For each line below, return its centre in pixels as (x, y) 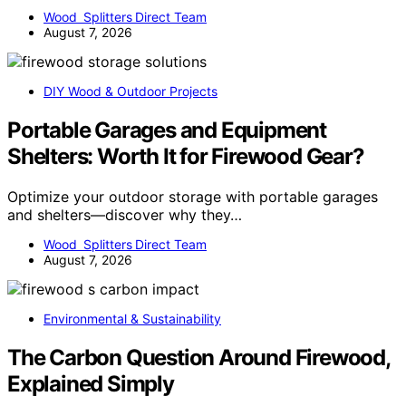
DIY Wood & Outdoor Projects (130, 92)
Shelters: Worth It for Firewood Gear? (186, 157)
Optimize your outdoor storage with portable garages (193, 197)
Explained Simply (91, 384)
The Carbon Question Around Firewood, (198, 358)
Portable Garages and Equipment (167, 130)
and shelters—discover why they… (125, 215)
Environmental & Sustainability (132, 319)
